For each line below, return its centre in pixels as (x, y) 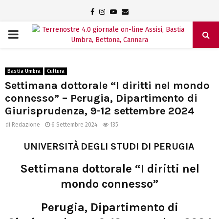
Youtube (129, 11)
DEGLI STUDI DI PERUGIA (137, 146)
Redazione (26, 125)
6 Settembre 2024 (74, 125)
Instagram (120, 11)
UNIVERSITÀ (51, 146)
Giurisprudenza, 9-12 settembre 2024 (100, 111)
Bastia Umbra (24, 71)
